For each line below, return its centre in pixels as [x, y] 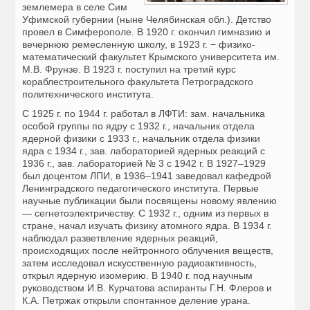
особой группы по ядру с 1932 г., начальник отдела [139, 126]
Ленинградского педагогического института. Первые [141, 189]
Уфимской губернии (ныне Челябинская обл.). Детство [147, 20]
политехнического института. [88, 94]
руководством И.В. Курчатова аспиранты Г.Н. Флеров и [147, 288]
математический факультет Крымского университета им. [151, 57]
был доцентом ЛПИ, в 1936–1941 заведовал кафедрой [147, 176]
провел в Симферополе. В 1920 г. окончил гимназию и [147, 32]
